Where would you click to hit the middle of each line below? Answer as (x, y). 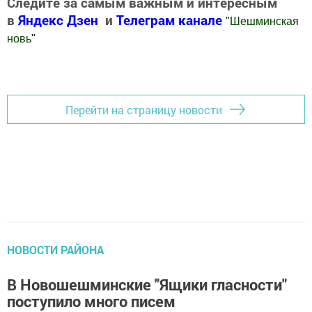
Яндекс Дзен (58, 20)
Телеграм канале (171, 20)
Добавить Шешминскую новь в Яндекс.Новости (133, 67)
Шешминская (264, 22)
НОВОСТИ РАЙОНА (55, 250)
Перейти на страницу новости (144, 109)
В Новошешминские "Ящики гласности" (147, 285)
